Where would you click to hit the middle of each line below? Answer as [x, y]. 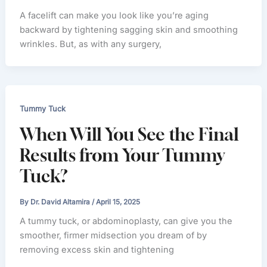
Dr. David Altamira [61, 202]
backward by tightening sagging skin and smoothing [129, 30]
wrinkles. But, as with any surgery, [91, 44]
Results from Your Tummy [122, 156]
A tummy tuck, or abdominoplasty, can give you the [126, 221]
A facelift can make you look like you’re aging [114, 15]
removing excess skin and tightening [97, 250]
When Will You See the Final [129, 135]
